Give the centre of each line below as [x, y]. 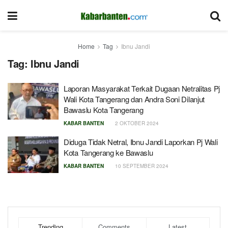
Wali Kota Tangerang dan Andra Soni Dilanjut [134, 99]
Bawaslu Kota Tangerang [104, 110]
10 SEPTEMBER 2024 [141, 166]
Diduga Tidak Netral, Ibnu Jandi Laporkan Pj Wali [141, 142]
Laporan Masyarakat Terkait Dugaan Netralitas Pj [142, 88]
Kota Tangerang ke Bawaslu [108, 152]
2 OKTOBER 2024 [136, 123]
